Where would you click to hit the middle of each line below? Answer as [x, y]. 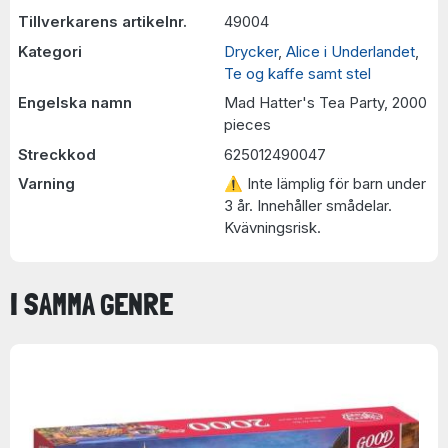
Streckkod [56, 154]
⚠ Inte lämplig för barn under [325, 183]
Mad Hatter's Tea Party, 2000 [325, 102]
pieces [247, 124]
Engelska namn [74, 102]
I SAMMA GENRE [91, 304]
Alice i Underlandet [350, 51]
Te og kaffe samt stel [297, 73]
